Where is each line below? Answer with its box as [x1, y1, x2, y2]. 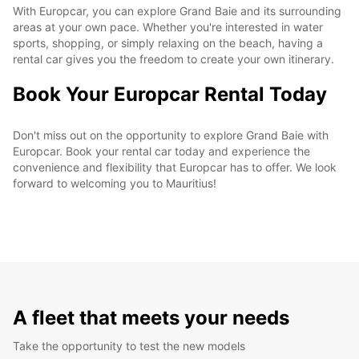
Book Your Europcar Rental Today [13, 82, 327, 106]
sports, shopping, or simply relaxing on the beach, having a [13, 35, 323, 50]
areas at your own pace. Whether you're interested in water [13, 19, 323, 34]
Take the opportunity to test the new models [13, 338, 245, 353]
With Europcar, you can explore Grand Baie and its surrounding [13, 3, 341, 18]
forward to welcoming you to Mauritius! [13, 175, 216, 190]
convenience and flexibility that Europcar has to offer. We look [13, 159, 337, 174]
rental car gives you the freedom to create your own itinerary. [13, 51, 334, 66]
